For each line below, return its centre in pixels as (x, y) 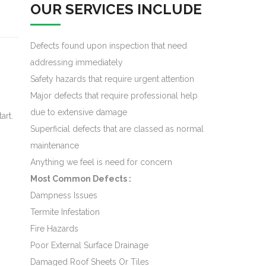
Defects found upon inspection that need (109, 46)
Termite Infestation (65, 212)
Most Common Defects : (81, 179)
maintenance (55, 145)
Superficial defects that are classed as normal (117, 129)
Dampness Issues (64, 195)
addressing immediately (77, 62)
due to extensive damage (79, 112)
